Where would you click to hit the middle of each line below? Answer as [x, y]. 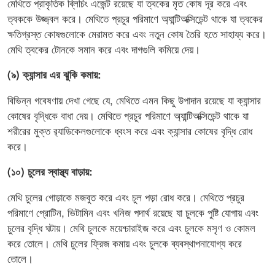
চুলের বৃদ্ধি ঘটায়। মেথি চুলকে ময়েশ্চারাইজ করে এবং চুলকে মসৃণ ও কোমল [131, 228]
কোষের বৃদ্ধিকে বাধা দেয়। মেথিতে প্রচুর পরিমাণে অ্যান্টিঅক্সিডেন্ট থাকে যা [128, 115]
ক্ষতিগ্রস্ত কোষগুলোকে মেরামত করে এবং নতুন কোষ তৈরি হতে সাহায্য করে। [137, 34]
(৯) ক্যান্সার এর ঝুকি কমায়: [54, 75]
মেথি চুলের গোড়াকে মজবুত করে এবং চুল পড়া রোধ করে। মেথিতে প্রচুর [126, 197]
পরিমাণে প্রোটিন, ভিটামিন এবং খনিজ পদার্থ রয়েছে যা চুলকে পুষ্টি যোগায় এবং [133, 212]
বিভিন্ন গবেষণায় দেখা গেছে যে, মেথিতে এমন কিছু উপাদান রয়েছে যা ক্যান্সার [134, 100]
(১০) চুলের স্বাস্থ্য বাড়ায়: [50, 172]
